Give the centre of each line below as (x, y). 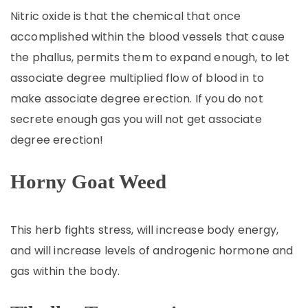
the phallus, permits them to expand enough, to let (150, 57)
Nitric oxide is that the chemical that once (126, 16)
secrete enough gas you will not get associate (136, 119)
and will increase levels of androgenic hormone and (152, 251)
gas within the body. (65, 271)
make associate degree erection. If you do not (137, 99)
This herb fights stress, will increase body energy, (145, 230)
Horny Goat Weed (88, 181)
